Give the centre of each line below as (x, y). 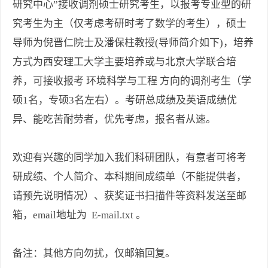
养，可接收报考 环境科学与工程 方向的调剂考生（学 (132, 81)
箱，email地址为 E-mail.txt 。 (79, 215)
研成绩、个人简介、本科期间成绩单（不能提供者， (130, 177)
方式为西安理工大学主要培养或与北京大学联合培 (124, 62)
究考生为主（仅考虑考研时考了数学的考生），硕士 (130, 24)
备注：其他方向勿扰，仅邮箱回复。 (94, 254)
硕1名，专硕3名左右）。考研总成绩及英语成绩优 (125, 100)
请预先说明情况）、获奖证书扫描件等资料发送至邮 (130, 196)
